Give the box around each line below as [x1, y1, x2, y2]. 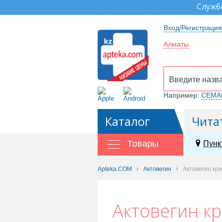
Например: [164, 91, 199, 99]
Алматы [164, 40, 189, 48]
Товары [127, 139, 159, 149]
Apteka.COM [98, 166, 132, 172]
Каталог [105, 113, 150, 129]
